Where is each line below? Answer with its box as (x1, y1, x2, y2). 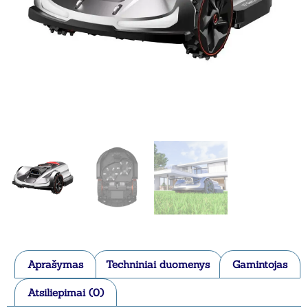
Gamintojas (232, 257, 287, 271)
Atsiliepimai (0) (27, 285, 104, 299)
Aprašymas (27, 257, 83, 271)
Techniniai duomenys (106, 257, 210, 271)
